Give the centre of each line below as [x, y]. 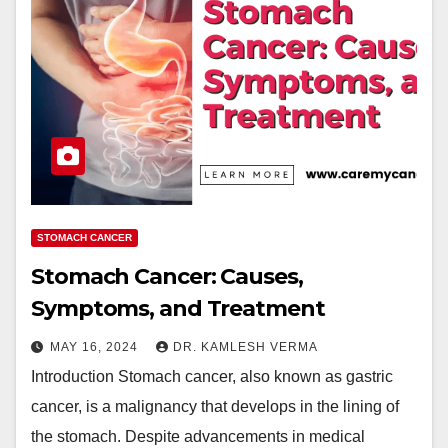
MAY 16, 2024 [96, 347]
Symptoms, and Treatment [178, 308]
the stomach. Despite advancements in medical [198, 436]
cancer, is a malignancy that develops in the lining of [215, 406]
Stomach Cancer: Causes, [167, 276]
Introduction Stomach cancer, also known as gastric [212, 376]
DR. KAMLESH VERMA [245, 347]
